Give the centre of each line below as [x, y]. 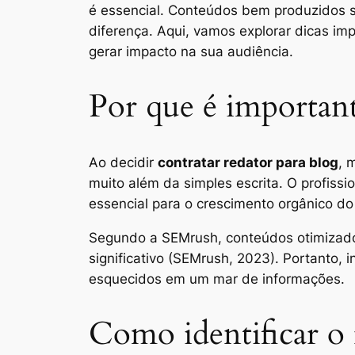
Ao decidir [123, 163]
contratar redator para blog [248, 163]
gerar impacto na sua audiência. [191, 51]
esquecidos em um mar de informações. [217, 279]
